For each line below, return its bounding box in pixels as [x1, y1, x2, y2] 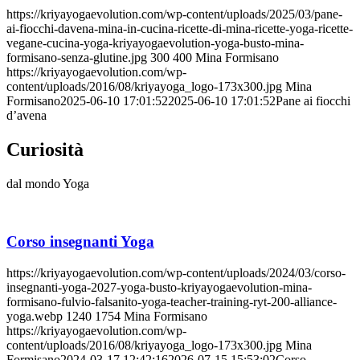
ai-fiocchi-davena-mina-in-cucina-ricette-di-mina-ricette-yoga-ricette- [6, 21, 353, 35]
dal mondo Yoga [6, 176, 89, 190]
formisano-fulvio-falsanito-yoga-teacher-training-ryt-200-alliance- [6, 295, 337, 309]
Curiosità [6, 138, 84, 160]
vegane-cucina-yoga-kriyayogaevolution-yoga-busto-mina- [6, 35, 304, 50]
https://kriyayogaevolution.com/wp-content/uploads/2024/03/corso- [6, 266, 346, 280]
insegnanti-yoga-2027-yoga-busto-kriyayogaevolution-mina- [6, 280, 312, 295]
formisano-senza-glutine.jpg [6, 50, 147, 64]
